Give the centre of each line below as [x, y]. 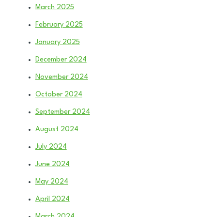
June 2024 [52, 165]
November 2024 [62, 77]
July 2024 [51, 147]
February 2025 [59, 25]
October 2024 [59, 95]
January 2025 [57, 43]
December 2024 [61, 60]
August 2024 [57, 130]
